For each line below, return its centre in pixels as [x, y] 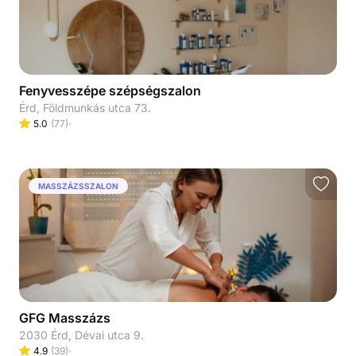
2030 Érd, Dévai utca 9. [81, 335]
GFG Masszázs [65, 318]
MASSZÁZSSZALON [78, 186]
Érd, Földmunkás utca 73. [85, 108]
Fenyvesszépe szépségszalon [110, 91]
